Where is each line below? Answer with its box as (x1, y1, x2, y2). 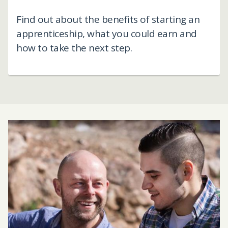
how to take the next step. (16, 41, 132, 54)
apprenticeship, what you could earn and (16, 26, 197, 40)
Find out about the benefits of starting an (16, 12, 199, 26)
